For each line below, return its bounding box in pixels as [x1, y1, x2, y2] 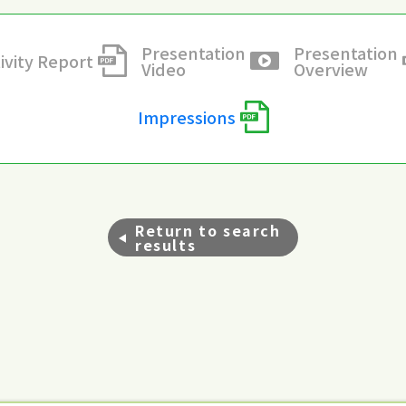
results [135, 234, 197, 256]
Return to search [135, 219, 281, 242]
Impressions [137, 105, 236, 130]
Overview [293, 57, 368, 82]
